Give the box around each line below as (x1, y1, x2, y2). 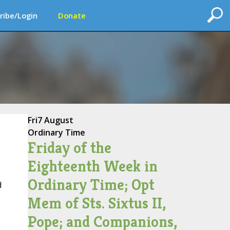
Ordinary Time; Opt (27, 175, 155, 195)
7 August (37, 114, 73, 126)
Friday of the (27, 138, 111, 158)
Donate (58, 10, 86, 21)
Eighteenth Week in (27, 157, 158, 176)
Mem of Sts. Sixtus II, (27, 194, 166, 213)
